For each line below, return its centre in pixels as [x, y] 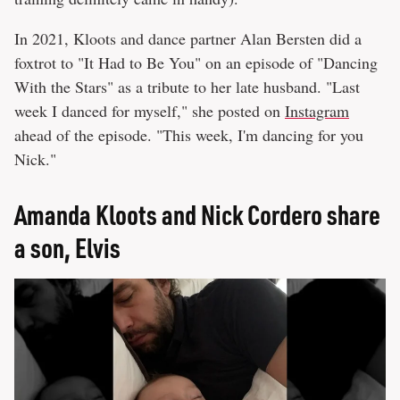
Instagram [317, 111]
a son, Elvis [67, 248]
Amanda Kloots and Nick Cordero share [197, 215]
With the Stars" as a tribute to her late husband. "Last [187, 87]
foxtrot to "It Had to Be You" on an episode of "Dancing [196, 63]
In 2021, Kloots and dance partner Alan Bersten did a [188, 39]
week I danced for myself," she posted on [150, 111]
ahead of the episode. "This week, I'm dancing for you [189, 135]
